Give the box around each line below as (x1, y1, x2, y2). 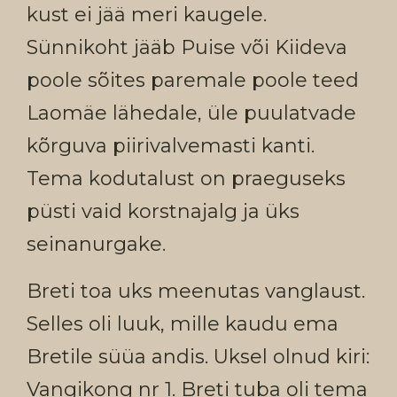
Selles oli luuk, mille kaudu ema (27, 312, 339, 336)
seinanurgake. (27, 232, 166, 256)
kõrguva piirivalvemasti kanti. (27, 134, 315, 158)
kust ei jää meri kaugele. (27, 3, 267, 27)
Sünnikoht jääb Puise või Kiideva (27, 35, 347, 59)
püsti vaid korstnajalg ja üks (27, 199, 300, 223)
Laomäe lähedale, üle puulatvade (27, 101, 356, 125)
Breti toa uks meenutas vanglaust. (27, 279, 365, 303)
